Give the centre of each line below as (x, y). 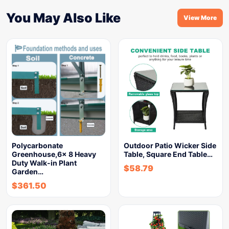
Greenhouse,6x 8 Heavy (54, 154)
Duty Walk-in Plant (44, 163)
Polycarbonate (37, 145)
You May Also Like (63, 18)
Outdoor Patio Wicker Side (170, 145)
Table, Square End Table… (168, 154)
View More (200, 18)
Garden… (28, 171)
